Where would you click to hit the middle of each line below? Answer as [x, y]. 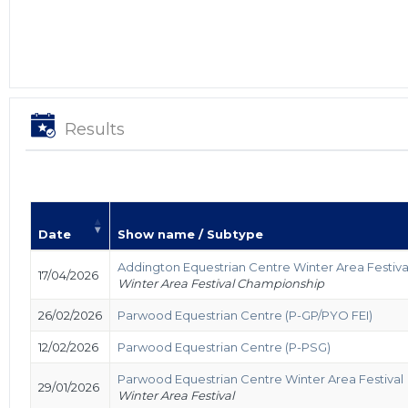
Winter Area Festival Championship [221, 283]
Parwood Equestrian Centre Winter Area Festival [260, 378]
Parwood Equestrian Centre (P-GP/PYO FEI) [245, 315]
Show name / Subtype [190, 234]
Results [95, 129]
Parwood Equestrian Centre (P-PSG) [224, 347]
